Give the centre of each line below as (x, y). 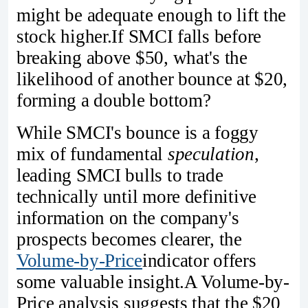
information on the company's (128, 218)
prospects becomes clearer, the (129, 240)
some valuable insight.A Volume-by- (153, 282)
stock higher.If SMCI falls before (139, 36)
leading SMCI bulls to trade (120, 176)
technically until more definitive (137, 197)
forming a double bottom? (114, 100)
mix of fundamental (92, 154)
